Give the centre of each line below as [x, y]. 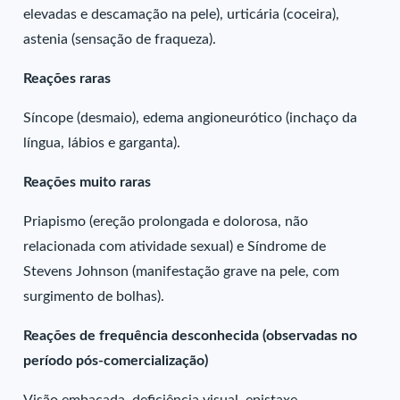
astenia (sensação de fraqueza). [120, 39]
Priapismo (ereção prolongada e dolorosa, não [166, 221]
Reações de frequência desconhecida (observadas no [191, 336]
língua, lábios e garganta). [102, 143]
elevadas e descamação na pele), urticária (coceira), [182, 14]
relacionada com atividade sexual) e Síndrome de [175, 246]
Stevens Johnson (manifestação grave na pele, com [182, 271]
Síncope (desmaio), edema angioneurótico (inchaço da [191, 118]
